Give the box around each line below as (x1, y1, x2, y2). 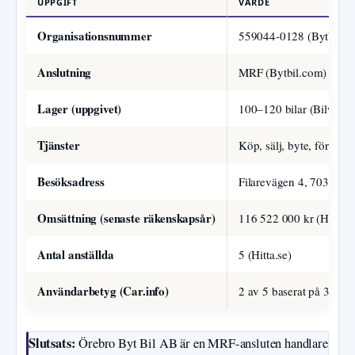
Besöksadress (37, 173, 105, 191)
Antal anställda (37, 246, 114, 264)
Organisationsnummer (37, 27, 152, 45)
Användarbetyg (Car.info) (37, 282, 169, 300)
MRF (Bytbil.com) (239, 64, 327, 81)
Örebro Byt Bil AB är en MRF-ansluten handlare (75, 334, 328, 353)
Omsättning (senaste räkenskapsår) (37, 209, 216, 227)
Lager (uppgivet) (37, 100, 122, 118)
